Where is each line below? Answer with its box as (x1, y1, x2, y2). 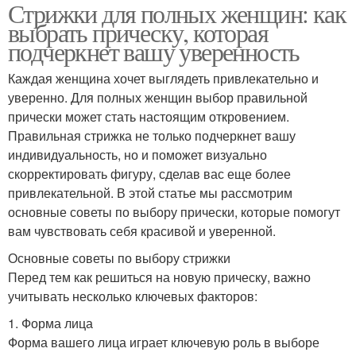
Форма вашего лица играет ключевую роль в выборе (8, 332, 319, 351)
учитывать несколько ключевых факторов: (8, 286, 257, 305)
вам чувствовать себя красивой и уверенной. (8, 221, 276, 240)
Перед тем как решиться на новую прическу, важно (8, 267, 311, 286)
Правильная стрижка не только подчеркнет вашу (8, 126, 296, 145)
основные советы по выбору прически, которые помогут (8, 202, 340, 221)
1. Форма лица (8, 313, 93, 332)
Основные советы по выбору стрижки (8, 248, 230, 267)
